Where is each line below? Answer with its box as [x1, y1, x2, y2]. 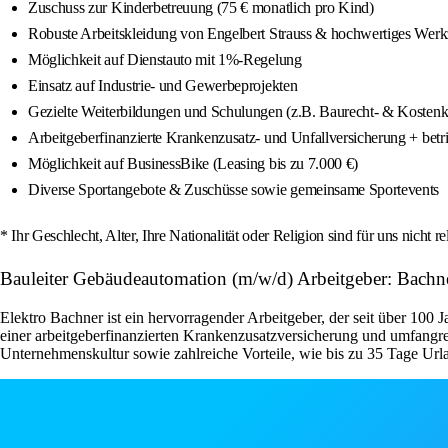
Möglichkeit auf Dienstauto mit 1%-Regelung [28, 51, 302, 69]
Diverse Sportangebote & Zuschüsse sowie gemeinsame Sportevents [28, 181, 440, 199]
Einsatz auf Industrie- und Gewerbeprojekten [28, 77, 298, 95]
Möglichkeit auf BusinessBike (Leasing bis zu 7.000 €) [28, 155, 359, 173]
